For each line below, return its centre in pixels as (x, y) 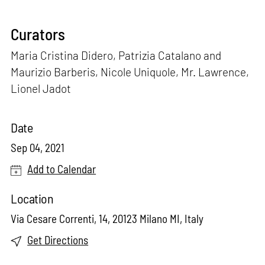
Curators (38, 34)
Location (32, 198)
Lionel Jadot (41, 89)
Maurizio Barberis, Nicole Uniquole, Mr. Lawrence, (130, 72)
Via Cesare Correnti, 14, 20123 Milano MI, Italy (107, 219)
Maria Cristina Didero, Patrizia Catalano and (116, 56)
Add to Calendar (62, 169)
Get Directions (58, 240)
